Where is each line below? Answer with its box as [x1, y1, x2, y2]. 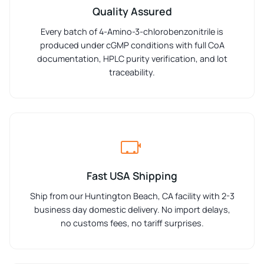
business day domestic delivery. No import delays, [34, 203, 230, 215]
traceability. [109, 66, 155, 78]
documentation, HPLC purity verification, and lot [37, 52, 227, 64]
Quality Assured [92, 4, 172, 18]
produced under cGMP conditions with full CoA [39, 39, 225, 51]
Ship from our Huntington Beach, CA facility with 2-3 [29, 190, 235, 202]
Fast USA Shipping [87, 168, 177, 183]
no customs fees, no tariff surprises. [60, 217, 204, 229]
